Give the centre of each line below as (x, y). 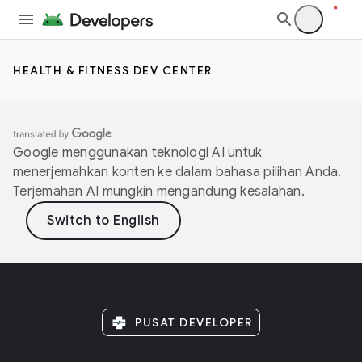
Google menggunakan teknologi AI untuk (138, 153)
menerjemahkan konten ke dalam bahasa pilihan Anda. (177, 172)
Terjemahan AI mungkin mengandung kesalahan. (159, 192)
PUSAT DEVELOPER (194, 322)
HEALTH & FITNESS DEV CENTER (113, 70)
